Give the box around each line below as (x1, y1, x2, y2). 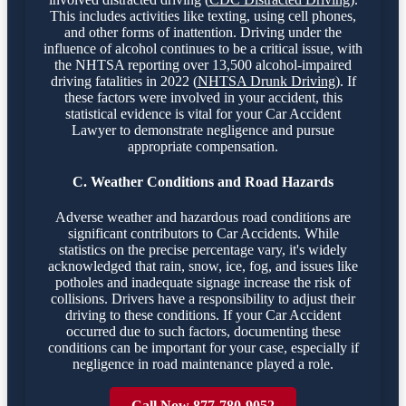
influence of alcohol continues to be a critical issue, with (43, 40, 362, 56)
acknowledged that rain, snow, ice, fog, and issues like (48, 258, 358, 275)
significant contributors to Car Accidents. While (67, 226, 339, 242)
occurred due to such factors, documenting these (65, 324, 341, 340)
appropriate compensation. (128, 138, 278, 154)
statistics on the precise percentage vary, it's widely (59, 242, 347, 258)
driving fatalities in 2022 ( (50, 72, 198, 89)
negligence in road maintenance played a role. (72, 356, 333, 372)
